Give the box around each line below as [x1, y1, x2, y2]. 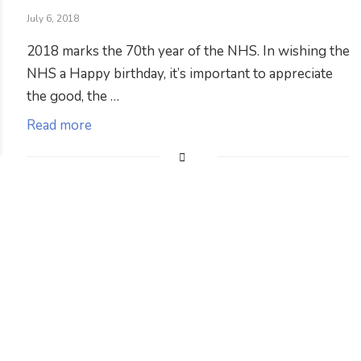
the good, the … [27, 87, 120, 106]
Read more [27, 116, 93, 135]
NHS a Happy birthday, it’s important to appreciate [27, 64, 334, 83]
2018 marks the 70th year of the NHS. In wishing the [27, 42, 351, 60]
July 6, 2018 [27, 12, 80, 25]
